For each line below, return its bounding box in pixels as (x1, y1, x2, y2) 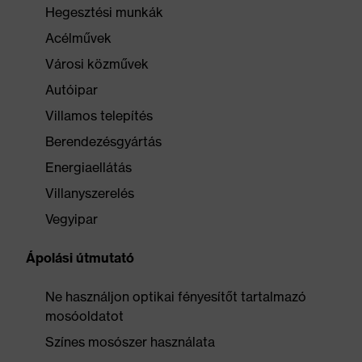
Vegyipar (45, 211, 98, 227)
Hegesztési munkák (45, 4, 163, 20)
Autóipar (45, 82, 98, 98)
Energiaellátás (45, 159, 132, 175)
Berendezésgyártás (45, 133, 162, 149)
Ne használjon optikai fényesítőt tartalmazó (45, 288, 306, 305)
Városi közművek (45, 56, 149, 72)
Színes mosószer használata (45, 334, 215, 350)
